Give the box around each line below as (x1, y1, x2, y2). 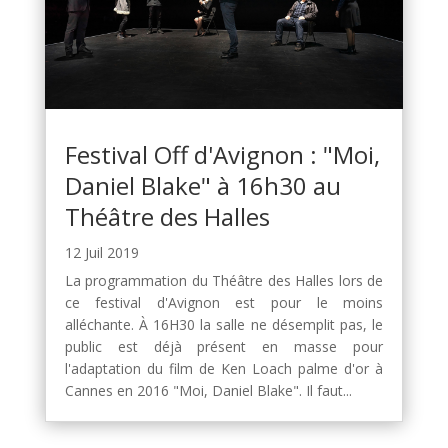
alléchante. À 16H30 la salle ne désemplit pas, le (64, 314, 384, 334)
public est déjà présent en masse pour (64, 336, 384, 356)
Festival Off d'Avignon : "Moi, (64, 137, 380, 171)
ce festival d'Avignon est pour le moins (64, 292, 384, 312)
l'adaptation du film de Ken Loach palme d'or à (64, 358, 384, 378)
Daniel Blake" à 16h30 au (64, 168, 341, 202)
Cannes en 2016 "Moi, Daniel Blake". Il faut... (64, 380, 352, 400)
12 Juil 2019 (64, 242, 139, 262)
